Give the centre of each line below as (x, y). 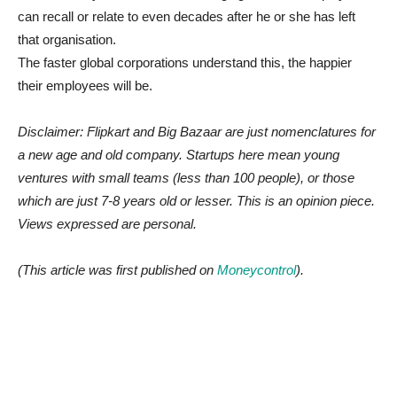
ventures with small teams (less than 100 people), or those (186, 178)
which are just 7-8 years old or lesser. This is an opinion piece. (196, 201)
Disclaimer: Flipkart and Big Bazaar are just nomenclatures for (197, 132)
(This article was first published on (117, 270)
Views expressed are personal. (107, 224)
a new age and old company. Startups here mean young (179, 155)
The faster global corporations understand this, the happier (185, 63)
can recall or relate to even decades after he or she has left (187, 17)
